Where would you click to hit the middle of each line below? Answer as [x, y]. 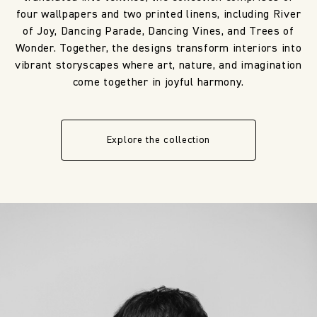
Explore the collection [158, 140]
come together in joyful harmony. [158, 83]
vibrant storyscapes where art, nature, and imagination [158, 66]
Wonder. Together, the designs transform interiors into [158, 49]
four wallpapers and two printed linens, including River [158, 15]
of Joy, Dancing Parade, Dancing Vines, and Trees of [158, 32]
